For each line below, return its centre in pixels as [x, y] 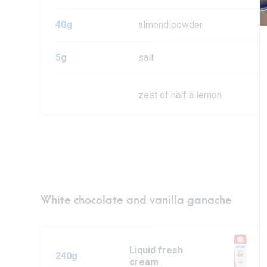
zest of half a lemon [180, 95]
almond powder [171, 25]
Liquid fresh [156, 250]
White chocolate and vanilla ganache [136, 201]
